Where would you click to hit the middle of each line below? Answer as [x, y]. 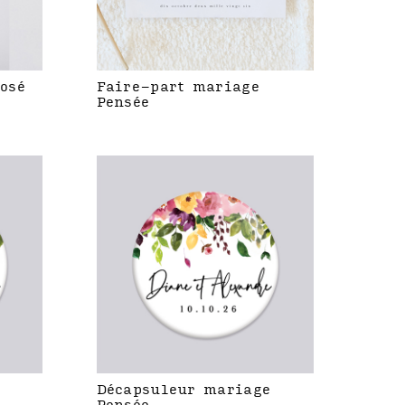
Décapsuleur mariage [184, 390]
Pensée [123, 103]
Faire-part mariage [178, 88]
